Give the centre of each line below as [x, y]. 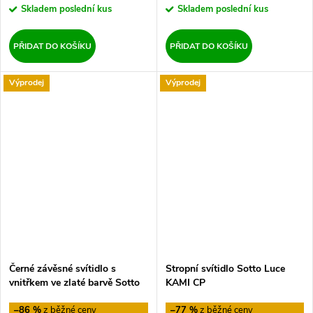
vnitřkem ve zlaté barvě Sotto [74, 283]
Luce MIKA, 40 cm [49, 297]
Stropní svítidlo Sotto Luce [225, 269]
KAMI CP [185, 283]
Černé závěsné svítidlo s [63, 269]
